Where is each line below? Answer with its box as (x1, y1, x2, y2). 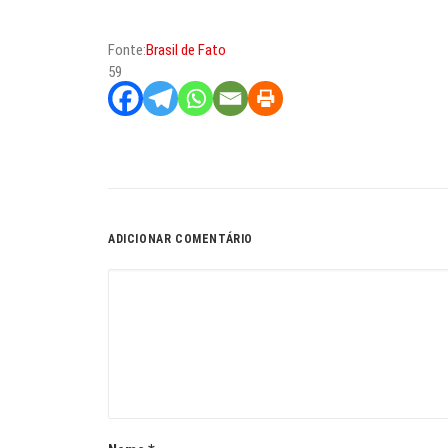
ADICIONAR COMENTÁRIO (108, 232, 253, 246)
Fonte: (108, 41, 146, 59)
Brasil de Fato (146, 41, 226, 59)
